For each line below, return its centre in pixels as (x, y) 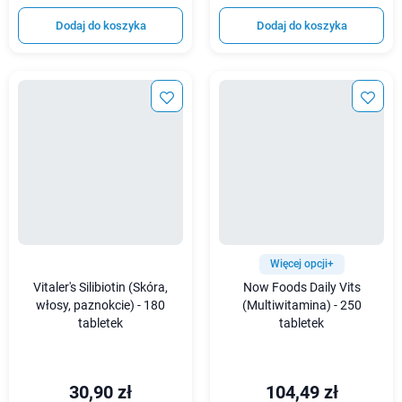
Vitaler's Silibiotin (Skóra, (100, 288)
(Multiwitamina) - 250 (301, 306)
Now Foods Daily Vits (301, 288)
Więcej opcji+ (301, 264)
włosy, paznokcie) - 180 (100, 306)
